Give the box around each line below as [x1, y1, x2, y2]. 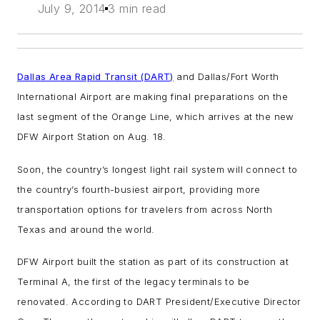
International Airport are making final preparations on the [17, 91, 289, 103]
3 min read [108, 1, 166, 16]
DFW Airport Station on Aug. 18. [17, 131, 166, 143]
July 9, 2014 [37, 1, 106, 16]
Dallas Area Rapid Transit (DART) [17, 71, 174, 83]
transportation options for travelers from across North [17, 203, 273, 215]
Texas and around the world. [17, 223, 155, 235]
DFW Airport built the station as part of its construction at [17, 256, 289, 268]
